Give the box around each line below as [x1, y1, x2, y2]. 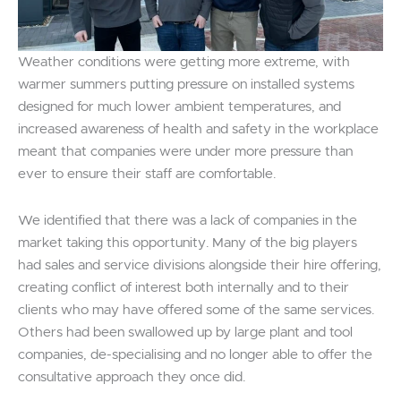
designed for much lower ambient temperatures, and [18, 99, 341, 114]
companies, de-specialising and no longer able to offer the [18, 347, 372, 362]
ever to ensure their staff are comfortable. [18, 166, 279, 181]
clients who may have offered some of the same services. [18, 303, 374, 317]
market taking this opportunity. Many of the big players [18, 235, 357, 250]
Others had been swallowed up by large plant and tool [18, 325, 353, 339]
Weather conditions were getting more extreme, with [18, 55, 350, 69]
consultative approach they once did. [18, 370, 249, 384]
